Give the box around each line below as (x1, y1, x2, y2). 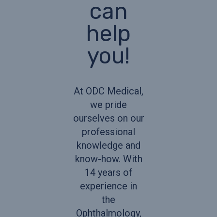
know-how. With (75, 153, 142, 165)
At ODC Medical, (74, 85, 143, 97)
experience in (80, 180, 137, 192)
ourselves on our (73, 112, 144, 124)
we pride (90, 98, 127, 110)
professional (82, 125, 135, 138)
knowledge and (77, 139, 140, 151)
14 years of (85, 166, 132, 178)
